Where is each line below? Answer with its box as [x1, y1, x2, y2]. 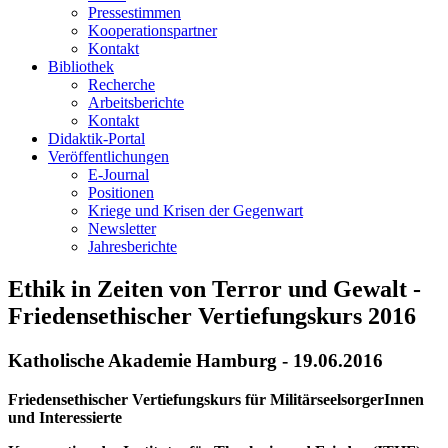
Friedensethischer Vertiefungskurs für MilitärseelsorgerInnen [8, 390, 424, 408]
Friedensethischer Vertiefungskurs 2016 [8, 302, 416, 329]
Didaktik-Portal [48, 130, 145, 147]
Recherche [88, 76, 155, 93]
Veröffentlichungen [48, 148, 169, 165]
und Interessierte [8, 408, 122, 426]
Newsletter [88, 220, 156, 237]
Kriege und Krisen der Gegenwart [88, 202, 303, 219]
